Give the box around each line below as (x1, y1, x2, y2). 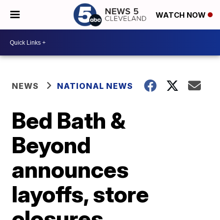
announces (12, 156, 129, 183)
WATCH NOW (156, 10, 208, 20)
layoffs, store (12, 180, 149, 208)
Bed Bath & (12, 107, 126, 134)
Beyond (12, 131, 91, 159)
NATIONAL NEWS (57, 81, 134, 91)
